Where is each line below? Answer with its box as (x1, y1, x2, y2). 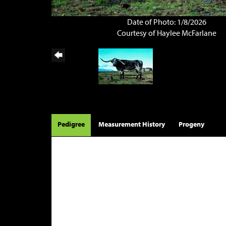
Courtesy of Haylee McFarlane (117, 27, 217, 38)
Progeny (179, 119, 204, 129)
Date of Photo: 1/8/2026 (127, 16, 207, 27)
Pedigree (58, 119, 85, 129)
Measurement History (98, 119, 165, 129)
